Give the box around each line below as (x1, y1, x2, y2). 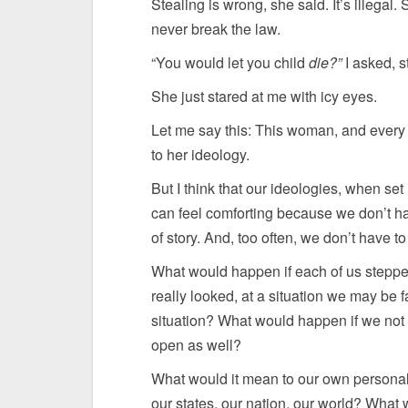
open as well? (151, 334, 241, 355)
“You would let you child (151, 52, 309, 73)
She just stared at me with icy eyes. (151, 86, 377, 107)
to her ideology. (151, 144, 250, 165)
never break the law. (151, 18, 280, 39)
